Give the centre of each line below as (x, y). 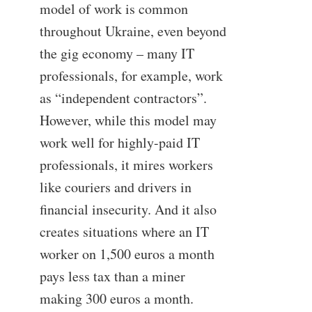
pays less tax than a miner (112, 276)
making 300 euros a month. (116, 298)
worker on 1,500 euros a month (127, 253)
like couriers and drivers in (115, 187)
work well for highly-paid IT (119, 142)
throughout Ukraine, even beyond (133, 31)
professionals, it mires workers (126, 164)
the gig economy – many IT (117, 53)
